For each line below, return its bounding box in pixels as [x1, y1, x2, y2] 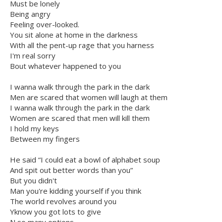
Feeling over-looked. [10, 19, 79, 30]
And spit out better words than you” [10, 165, 133, 175]
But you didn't [10, 175, 57, 186]
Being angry [10, 9, 51, 19]
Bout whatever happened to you [10, 61, 121, 71]
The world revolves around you [10, 196, 116, 207]
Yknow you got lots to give [10, 207, 101, 217]
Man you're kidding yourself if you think [10, 186, 141, 196]
